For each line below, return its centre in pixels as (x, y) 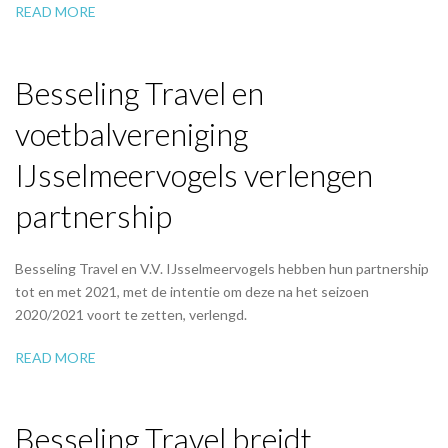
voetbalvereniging (131, 133)
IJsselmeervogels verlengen (194, 174)
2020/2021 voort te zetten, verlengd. (131, 314)
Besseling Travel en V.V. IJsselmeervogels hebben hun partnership (222, 268)
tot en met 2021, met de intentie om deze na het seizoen (192, 291)
